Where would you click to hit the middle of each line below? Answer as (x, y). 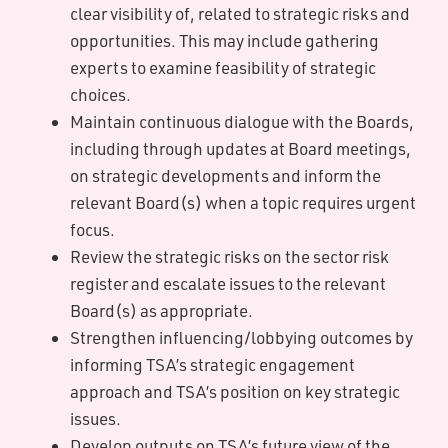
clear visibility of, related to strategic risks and (240, 13)
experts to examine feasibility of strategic (223, 67)
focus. (92, 229)
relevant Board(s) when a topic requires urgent (243, 202)
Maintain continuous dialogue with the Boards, (242, 121)
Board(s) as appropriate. (161, 310)
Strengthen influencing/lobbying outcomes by (241, 337)
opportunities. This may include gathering (224, 40)
